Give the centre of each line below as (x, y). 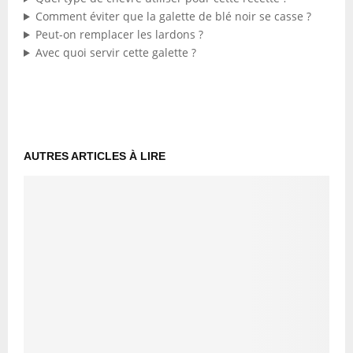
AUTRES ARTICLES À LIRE (95, 156)
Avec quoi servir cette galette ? (115, 52)
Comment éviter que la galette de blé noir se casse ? (173, 16)
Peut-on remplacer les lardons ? (119, 34)
